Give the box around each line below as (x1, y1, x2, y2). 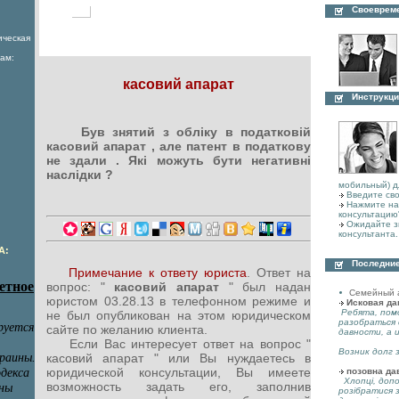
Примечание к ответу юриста (69, 265, 247, 281)
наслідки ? (46, 167, 113, 182)
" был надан (228, 280, 312, 295)
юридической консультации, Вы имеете (46, 365, 311, 380)
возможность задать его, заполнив (46, 379, 311, 395)
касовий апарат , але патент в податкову (46, 138, 311, 153)
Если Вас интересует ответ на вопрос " (46, 337, 311, 352)
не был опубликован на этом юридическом (46, 308, 311, 323)
